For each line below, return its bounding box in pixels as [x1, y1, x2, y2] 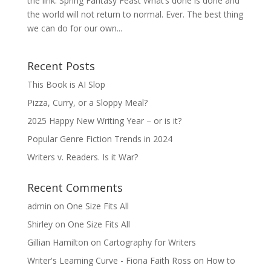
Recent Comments [27, 180, 123, 195]
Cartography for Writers [103, 236, 196, 248]
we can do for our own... [27, 22, 122, 34]
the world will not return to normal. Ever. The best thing [27, 8, 243, 20]
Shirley [27, 218, 53, 230]
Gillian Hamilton [27, 236, 88, 248]
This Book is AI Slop [27, 78, 105, 90]
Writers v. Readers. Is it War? [27, 151, 138, 163]
